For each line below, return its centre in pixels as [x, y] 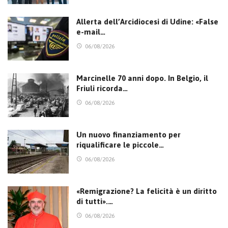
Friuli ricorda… [102, 89]
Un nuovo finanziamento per [129, 134]
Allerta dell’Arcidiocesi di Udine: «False [147, 22]
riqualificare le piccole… [120, 145]
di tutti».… [95, 201]
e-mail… [91, 32]
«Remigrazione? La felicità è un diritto [147, 191]
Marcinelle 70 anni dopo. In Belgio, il [142, 78]
